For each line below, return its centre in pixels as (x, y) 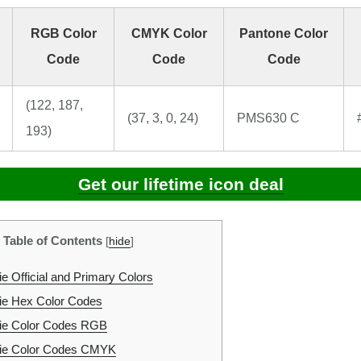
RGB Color (63, 34)
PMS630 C (268, 118)
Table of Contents (53, 241)
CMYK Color (169, 34)
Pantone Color (284, 34)
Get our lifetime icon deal (180, 185)
